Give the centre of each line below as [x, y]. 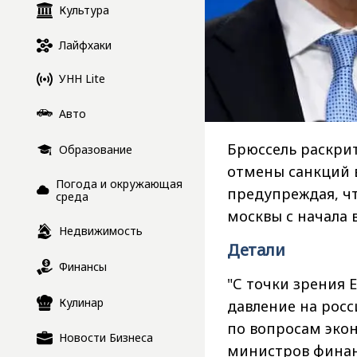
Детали [256, 250]
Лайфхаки [85, 45]
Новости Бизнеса [106, 337]
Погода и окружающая [120, 183]
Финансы [83, 266]
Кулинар [81, 302]
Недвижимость [101, 230]
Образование [96, 149]
